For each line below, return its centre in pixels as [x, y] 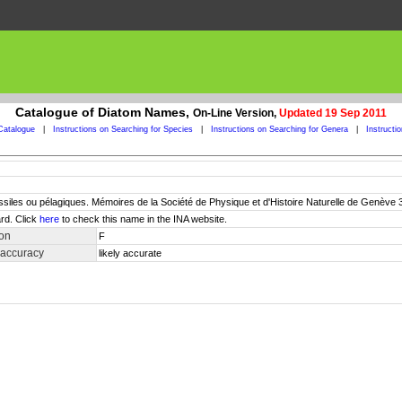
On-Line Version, [236, 113]
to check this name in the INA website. [143, 219]
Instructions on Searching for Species [122, 129]
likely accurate [130, 253]
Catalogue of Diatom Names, [104, 112]
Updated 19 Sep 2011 [333, 113]
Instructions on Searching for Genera [279, 129]
